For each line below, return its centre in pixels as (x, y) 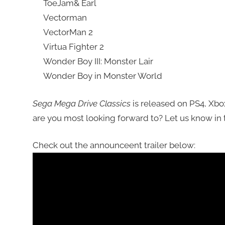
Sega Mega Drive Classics (81, 103)
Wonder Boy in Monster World (102, 76)
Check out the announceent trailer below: (114, 145)
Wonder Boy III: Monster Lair (98, 62)
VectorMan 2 (68, 32)
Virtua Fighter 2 (73, 47)
